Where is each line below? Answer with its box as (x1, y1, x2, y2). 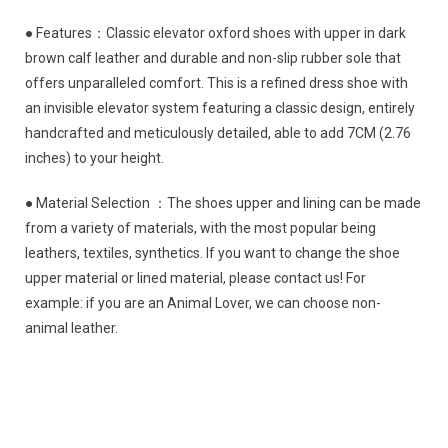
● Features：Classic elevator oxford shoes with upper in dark (25, 24, 406, 41)
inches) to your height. (25, 149, 164, 166)
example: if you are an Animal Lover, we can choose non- (25, 294, 381, 311)
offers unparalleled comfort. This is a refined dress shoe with (25, 74, 408, 91)
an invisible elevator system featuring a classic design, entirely (25, 99, 415, 116)
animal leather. (25, 319, 118, 336)
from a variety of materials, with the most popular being (25, 219, 376, 236)
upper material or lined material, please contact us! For (25, 269, 366, 286)
